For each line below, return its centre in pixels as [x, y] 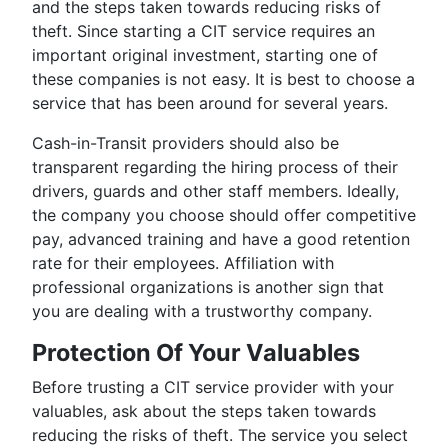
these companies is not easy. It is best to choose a [223, 79]
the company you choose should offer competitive [224, 215]
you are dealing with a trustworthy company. [202, 311]
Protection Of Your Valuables [196, 353]
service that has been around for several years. [210, 103]
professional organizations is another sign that [208, 287]
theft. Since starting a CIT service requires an [203, 31]
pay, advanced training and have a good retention [221, 239]
